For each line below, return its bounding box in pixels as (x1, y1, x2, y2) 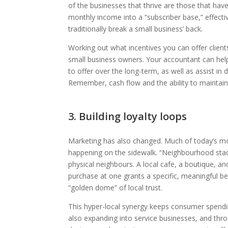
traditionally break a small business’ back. (68, 23, 203, 34)
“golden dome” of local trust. (68, 182, 163, 192)
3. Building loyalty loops (68, 109, 187, 123)
